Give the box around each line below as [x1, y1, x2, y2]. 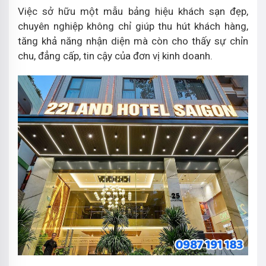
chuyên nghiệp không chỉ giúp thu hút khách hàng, [18, 20, 248, 32]
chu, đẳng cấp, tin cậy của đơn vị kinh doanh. [18, 49, 213, 62]
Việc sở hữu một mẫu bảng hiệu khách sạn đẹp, [18, 5, 248, 17]
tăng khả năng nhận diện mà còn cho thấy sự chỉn [18, 34, 248, 47]
